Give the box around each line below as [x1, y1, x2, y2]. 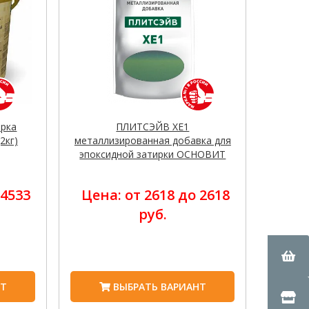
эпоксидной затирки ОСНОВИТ [79, 148, 226, 161]
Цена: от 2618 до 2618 [81, 186, 230, 205]
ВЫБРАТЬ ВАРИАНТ [110, 280, 206, 294]
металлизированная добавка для [74, 134, 231, 148]
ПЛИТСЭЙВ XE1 [116, 120, 190, 134]
